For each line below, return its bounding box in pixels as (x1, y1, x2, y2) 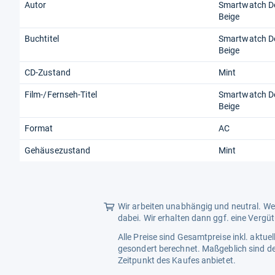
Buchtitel (25, 34, 59, 44)
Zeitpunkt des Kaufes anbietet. (118, 255, 236, 266)
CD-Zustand (25, 68, 71, 78)
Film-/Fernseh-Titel (25, 90, 97, 100)
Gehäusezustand (25, 145, 91, 156)
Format (25, 123, 53, 134)
